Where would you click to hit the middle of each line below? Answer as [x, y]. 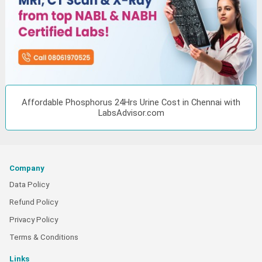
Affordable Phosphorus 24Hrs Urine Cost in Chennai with [131, 102]
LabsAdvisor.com [131, 113]
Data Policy [29, 184]
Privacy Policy [34, 219]
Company [27, 168]
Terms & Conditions [44, 237]
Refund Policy [34, 202]
